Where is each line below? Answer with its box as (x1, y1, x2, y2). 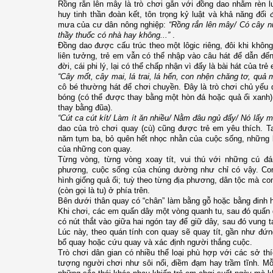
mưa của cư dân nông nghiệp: (58, 19, 169, 29)
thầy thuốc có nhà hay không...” (58, 30, 170, 40)
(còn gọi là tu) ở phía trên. (58, 185, 150, 195)
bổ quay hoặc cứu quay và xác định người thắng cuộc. (58, 237, 252, 247)
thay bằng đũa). (58, 102, 113, 112)
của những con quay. (58, 144, 132, 154)
